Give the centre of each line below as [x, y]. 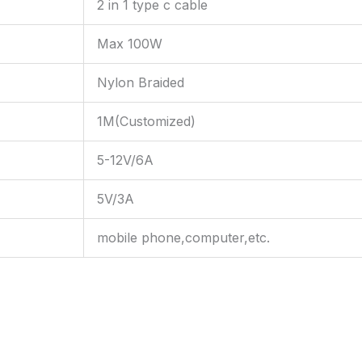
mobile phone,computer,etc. [183, 238]
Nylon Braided [141, 82]
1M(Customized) [146, 121]
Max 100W [130, 44]
